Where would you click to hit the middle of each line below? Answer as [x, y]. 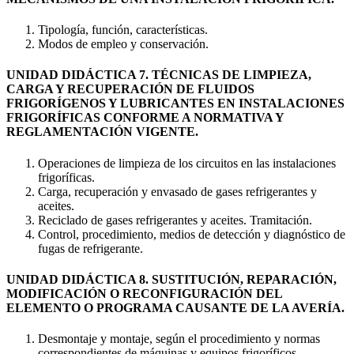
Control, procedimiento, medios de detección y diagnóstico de [192, 234]
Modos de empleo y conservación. [123, 44]
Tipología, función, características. [123, 30]
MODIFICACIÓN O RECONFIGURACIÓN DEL [144, 293]
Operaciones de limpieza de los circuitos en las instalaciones [187, 163]
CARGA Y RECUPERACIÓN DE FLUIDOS [130, 89]
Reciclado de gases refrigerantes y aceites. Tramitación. [175, 220]
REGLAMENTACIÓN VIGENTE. [102, 132]
